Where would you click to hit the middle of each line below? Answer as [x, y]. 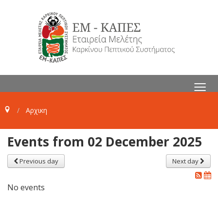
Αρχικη [36, 110]
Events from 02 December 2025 [105, 141]
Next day [186, 161]
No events [26, 187]
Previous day [38, 161]
